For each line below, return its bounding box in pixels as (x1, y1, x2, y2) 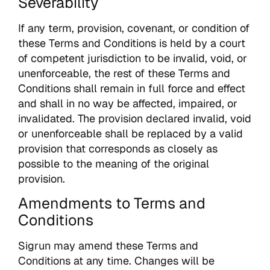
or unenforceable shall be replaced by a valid (18, 127, 243, 141)
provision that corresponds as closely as (18, 142, 218, 156)
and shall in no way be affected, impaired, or (18, 96, 237, 111)
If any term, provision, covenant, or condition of (18, 21, 250, 36)
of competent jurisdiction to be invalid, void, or (18, 51, 247, 66)
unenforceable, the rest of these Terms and (18, 66, 230, 81)
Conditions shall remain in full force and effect (18, 81, 245, 96)
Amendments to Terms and (18, 193, 206, 213)
